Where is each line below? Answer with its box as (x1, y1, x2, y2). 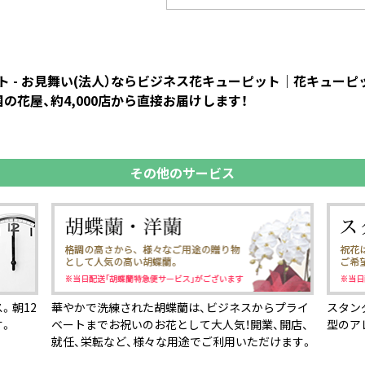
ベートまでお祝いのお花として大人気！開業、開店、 (51, 315, 309, 332)
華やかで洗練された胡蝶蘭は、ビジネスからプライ (51, 298, 309, 315)
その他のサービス (130, 163, 235, 182)
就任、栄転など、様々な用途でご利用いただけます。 (51, 332, 313, 350)
